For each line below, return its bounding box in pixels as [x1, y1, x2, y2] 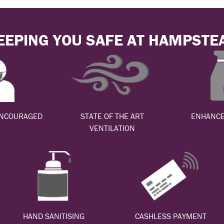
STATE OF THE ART [80, 110, 144, 121]
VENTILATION [89, 122, 135, 133]
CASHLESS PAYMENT [134, 211, 206, 221]
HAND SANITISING [22, 211, 84, 221]
